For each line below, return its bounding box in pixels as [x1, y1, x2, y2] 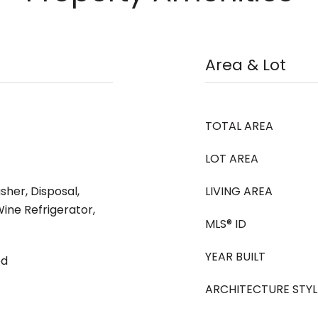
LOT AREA [205, 150, 258, 167]
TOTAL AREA [205, 118, 273, 134]
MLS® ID [205, 216, 246, 232]
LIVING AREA [205, 183, 273, 199]
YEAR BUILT [205, 248, 265, 265]
